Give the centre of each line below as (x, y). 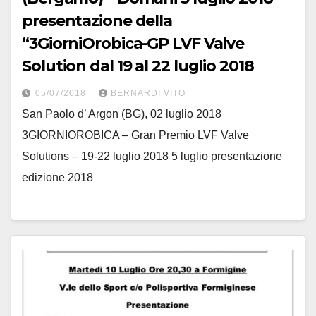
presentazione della (97, 20)
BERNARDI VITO (148, 93)
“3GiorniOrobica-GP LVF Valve (133, 43)
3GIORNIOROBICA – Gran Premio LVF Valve (135, 135)
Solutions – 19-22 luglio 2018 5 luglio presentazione (152, 156)
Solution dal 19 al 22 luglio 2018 (138, 66)
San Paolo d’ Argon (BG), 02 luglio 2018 (122, 114)
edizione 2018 (57, 177)
